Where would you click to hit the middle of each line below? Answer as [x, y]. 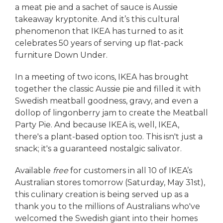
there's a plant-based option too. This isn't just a [109, 136]
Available [34, 170]
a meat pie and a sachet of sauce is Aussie [96, 7]
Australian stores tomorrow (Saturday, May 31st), [110, 182]
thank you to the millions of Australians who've [108, 206]
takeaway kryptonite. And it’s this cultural [97, 19]
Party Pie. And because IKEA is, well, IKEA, [97, 124]
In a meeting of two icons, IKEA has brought [102, 77]
